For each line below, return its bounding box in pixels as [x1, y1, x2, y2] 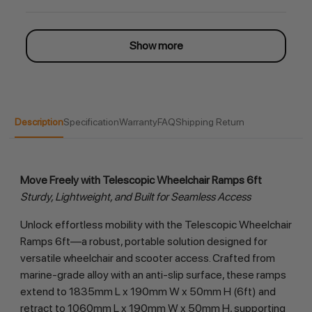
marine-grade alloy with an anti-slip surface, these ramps [19, 268, 286, 282]
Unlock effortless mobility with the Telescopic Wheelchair [19, 218, 292, 232]
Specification [63, 116, 119, 128]
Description [14, 116, 63, 128]
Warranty [118, 116, 157, 128]
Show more [129, 39, 183, 53]
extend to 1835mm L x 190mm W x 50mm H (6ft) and [19, 285, 276, 299]
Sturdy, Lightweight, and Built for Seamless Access [19, 190, 251, 204]
